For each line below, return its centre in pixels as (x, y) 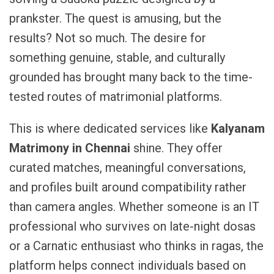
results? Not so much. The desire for (108, 38)
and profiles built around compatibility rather (128, 187)
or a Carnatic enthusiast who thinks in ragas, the (136, 246)
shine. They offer (176, 148)
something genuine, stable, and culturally (117, 57)
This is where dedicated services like (110, 128)
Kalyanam (238, 128)
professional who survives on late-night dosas (132, 226)
